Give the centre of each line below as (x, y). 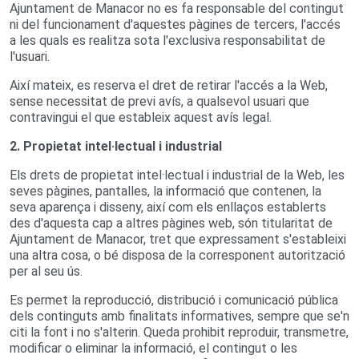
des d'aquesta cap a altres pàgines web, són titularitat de (171, 224)
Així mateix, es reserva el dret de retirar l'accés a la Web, (169, 86)
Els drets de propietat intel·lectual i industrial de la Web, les (177, 175)
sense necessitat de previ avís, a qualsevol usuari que (159, 102)
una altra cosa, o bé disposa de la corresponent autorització (177, 256)
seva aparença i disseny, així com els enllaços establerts (168, 208)
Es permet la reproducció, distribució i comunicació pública (174, 301)
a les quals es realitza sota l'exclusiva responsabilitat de (167, 41)
